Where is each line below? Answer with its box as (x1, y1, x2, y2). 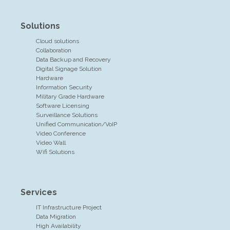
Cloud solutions (36, 37, 79, 45)
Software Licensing (36, 102, 89, 110)
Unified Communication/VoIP (36, 121, 117, 128)
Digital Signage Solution (36, 65, 102, 73)
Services (21, 187, 57, 198)
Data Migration (36, 213, 76, 221)
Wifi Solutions (36, 148, 74, 156)
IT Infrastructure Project (36, 204, 102, 212)
